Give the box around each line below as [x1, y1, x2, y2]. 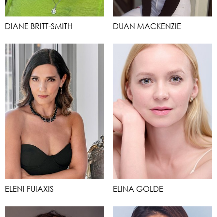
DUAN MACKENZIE [113, 21, 181, 31]
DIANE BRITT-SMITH [5, 21, 73, 31]
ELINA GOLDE [113, 184, 163, 194]
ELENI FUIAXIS [5, 184, 54, 194]
